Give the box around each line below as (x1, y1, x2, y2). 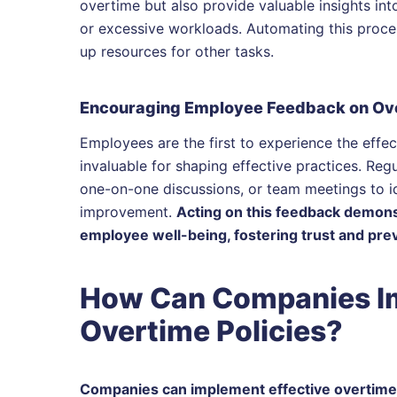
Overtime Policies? (80, 314, 343, 348)
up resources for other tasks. (80, 43, 274, 60)
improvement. (80, 203, 176, 221)
